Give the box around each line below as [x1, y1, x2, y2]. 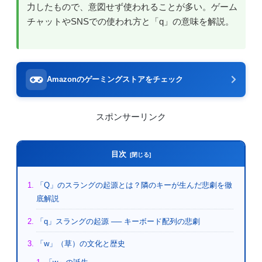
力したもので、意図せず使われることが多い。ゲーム [27, 2, 237, 12]
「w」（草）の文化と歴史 [36, 239, 125, 249]
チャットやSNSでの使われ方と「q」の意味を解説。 [27, 16, 234, 27]
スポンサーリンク [96, 112, 166, 122]
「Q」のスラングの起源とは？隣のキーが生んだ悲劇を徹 [36, 181, 232, 190]
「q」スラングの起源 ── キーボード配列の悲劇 [36, 216, 200, 226]
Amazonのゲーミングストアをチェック [47, 74, 183, 84]
